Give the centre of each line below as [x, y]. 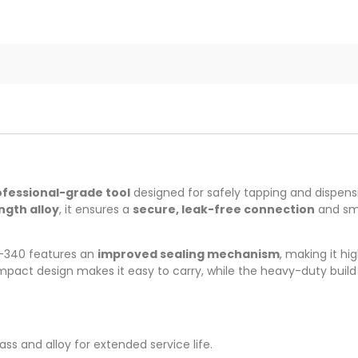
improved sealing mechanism [189, 255]
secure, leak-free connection [224, 210]
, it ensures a [96, 210]
